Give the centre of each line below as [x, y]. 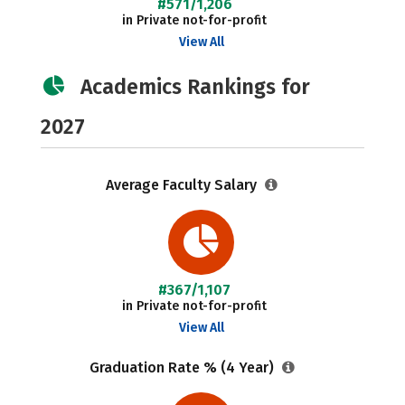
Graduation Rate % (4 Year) [183, 367]
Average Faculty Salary [184, 185]
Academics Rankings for [195, 87]
